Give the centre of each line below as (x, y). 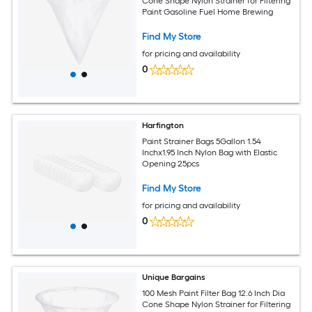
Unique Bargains (174, 278)
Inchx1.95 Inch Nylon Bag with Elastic (210, 152)
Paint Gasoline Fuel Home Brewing (208, 11)
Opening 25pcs (171, 163)
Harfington (163, 126)
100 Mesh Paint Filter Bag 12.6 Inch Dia (214, 293)
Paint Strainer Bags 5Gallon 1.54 (202, 141)
